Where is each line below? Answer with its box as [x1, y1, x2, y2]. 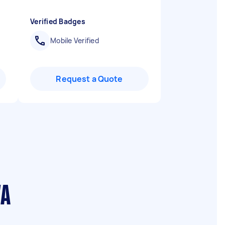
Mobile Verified [50, 36, 99, 45]
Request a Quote [56, 73, 123, 84]
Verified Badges [30, 17, 85, 26]
